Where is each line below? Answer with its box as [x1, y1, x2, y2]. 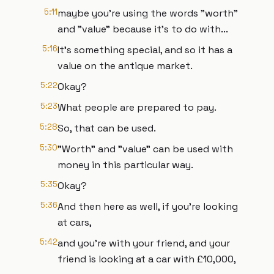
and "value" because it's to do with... [57, 23, 228, 35]
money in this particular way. [57, 158, 193, 171]
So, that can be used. [57, 122, 156, 135]
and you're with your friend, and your [57, 237, 230, 250]
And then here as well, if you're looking [57, 200, 238, 213]
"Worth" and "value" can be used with [57, 143, 233, 155]
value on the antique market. [57, 59, 193, 72]
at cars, [57, 216, 92, 229]
